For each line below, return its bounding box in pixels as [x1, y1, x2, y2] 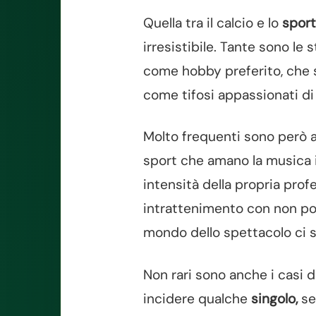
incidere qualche [143, 290, 251, 308]
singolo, [251, 290, 298, 308]
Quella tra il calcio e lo [143, 13, 282, 32]
